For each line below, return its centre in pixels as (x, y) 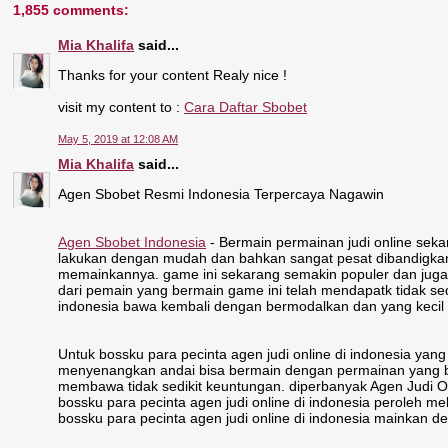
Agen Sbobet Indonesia (132, 241)
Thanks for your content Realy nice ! (173, 75)
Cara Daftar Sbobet (246, 107)
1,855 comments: (71, 10)
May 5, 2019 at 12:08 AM (118, 138)
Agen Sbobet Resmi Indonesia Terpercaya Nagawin (221, 193)
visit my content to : (121, 107)
